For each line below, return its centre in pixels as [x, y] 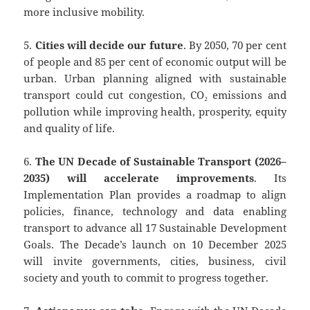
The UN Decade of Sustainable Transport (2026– [161, 162]
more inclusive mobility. [84, 12]
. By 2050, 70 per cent [235, 45]
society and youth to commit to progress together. [146, 278]
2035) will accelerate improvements [139, 178]
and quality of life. [70, 128]
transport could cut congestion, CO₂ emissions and [155, 95]
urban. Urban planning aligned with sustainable [155, 79]
